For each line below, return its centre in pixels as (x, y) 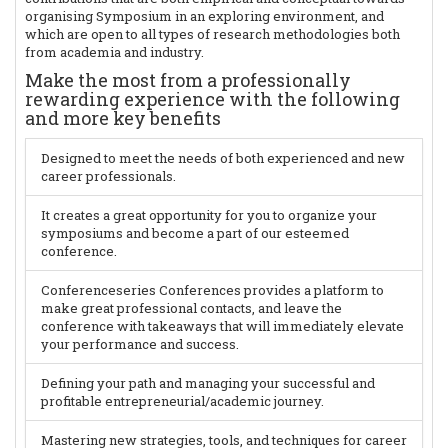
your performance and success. (140, 344)
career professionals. (108, 176)
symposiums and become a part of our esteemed (195, 233)
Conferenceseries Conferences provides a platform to (212, 290)
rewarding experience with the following (212, 99)
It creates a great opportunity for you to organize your (209, 215)
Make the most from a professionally (188, 80)
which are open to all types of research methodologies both (212, 34)
